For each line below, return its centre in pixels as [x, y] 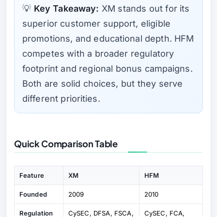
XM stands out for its [144, 9]
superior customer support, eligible [96, 24]
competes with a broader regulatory [98, 54]
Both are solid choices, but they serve [103, 84]
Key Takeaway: [66, 9]
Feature [32, 176]
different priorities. [61, 99]
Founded [33, 194]
